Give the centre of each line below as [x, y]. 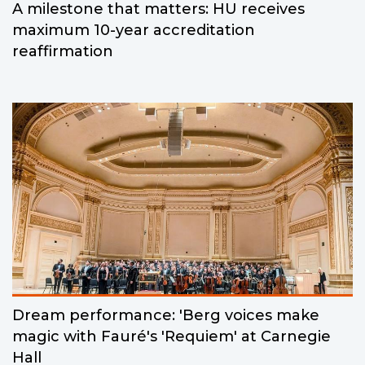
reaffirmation [63, 52]
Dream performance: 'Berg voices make [166, 316]
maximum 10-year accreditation [134, 31]
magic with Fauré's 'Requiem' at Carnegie [172, 337]
